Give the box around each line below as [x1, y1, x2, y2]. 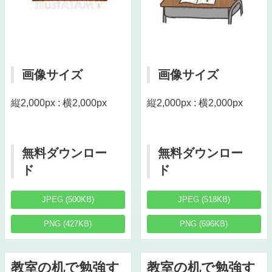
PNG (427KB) [44, 219, 92, 229]
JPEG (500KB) [41, 195, 94, 205]
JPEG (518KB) [177, 195, 230, 205]
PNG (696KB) [180, 219, 228, 229]
